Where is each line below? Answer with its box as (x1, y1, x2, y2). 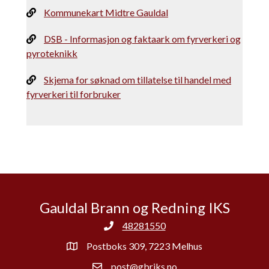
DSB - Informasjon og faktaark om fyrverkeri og (44, 33, 241, 45)
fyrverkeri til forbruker (26, 88, 121, 100)
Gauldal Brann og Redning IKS (39, 199, 230, 217)
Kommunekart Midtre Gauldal (44, 7, 168, 19)
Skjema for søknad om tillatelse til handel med (44, 74, 231, 86)
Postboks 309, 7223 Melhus (86, 240, 202, 252)
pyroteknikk (26, 47, 77, 59)
